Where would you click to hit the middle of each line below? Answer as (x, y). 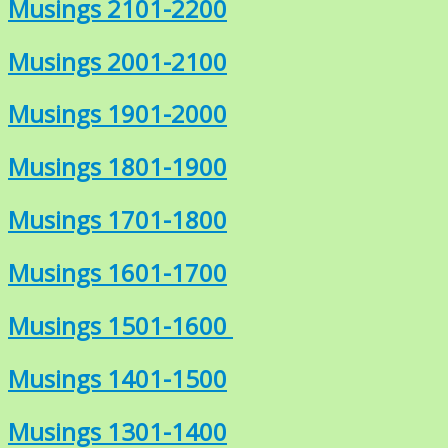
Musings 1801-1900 (117, 167)
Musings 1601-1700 (117, 273)
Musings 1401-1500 (117, 378)
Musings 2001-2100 (117, 61)
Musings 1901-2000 (117, 114)
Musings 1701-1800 (117, 220)
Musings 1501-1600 (120, 326)
